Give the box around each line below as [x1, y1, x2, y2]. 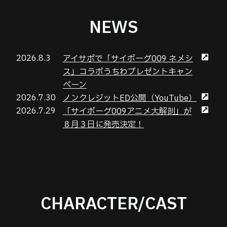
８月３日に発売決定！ [62, 118, 144, 131]
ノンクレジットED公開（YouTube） [62, 92, 197, 104]
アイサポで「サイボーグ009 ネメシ [62, 52, 193, 65]
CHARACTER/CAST [40, 192, 187, 216]
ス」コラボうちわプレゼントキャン [62, 65, 193, 78]
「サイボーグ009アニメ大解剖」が [62, 105, 192, 118]
